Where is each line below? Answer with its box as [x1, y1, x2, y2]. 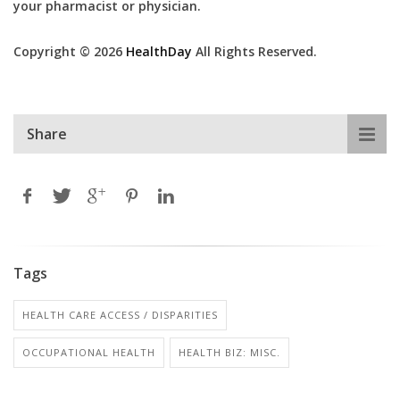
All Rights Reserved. [192, 43, 317, 61]
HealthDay [126, 43, 192, 61]
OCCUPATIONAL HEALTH [22, 346, 155, 360]
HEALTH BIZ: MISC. [179, 346, 280, 360]
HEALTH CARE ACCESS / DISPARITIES [22, 308, 218, 322]
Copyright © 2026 [13, 43, 126, 61]
